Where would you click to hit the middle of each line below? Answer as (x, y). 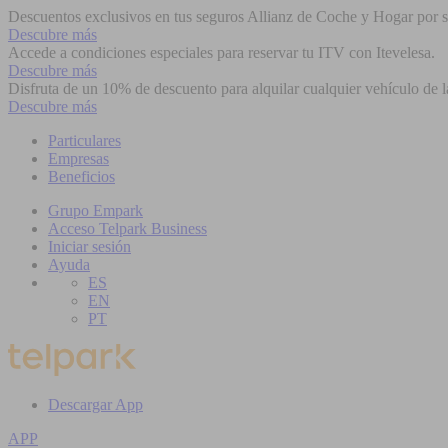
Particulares (84, 140)
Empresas (78, 158)
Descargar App (95, 404)
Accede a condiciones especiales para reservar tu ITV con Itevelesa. (221, 52)
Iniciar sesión (89, 246)
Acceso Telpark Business (127, 228)
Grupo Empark (95, 210)
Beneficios (81, 176)
